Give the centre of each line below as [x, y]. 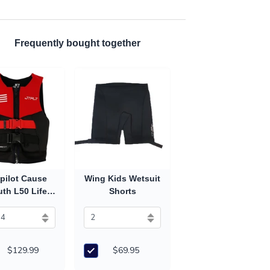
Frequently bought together [77, 43]
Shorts [122, 191]
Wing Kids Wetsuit [122, 179]
